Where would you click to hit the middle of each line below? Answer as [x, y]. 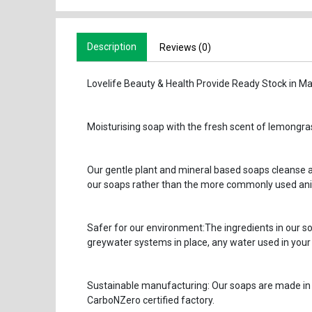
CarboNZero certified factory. [150, 300]
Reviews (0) [185, 47]
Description [111, 46]
